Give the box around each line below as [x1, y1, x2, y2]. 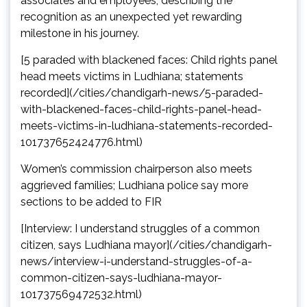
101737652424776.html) [21, 136, 143, 149]
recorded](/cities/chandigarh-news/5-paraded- [21, 86, 263, 100]
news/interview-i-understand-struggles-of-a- [21, 255, 252, 269]
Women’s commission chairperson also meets [21, 162, 252, 176]
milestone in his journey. [21, 27, 139, 40]
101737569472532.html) [21, 288, 142, 302]
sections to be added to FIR [21, 195, 162, 209]
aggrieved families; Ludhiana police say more [21, 179, 248, 193]
